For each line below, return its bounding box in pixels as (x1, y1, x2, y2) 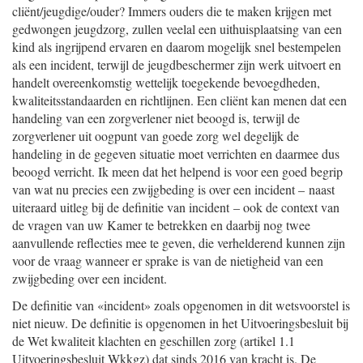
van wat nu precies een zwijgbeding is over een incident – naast (12, 181, 335, 198)
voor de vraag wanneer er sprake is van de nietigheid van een (12, 252, 323, 269)
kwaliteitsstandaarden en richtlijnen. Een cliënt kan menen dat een (12, 92, 347, 109)
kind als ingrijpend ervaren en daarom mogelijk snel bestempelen (12, 38, 341, 55)
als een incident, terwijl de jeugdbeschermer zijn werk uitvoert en (12, 56, 341, 73)
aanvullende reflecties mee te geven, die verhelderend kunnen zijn (12, 234, 345, 251)
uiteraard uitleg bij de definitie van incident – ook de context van (12, 199, 340, 216)
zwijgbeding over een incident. (12, 270, 167, 287)
